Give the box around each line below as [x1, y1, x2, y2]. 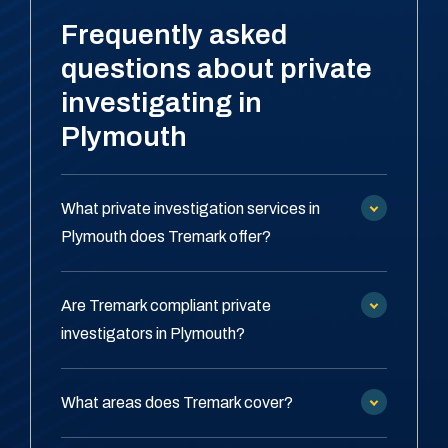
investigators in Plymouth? [61, 325, 245, 343]
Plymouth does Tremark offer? [61, 228, 271, 246]
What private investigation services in [61, 200, 320, 218]
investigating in [61, 87, 262, 119]
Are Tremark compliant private [61, 297, 271, 315]
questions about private [61, 53, 372, 85]
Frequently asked [61, 19, 287, 51]
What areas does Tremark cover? [61, 394, 293, 412]
